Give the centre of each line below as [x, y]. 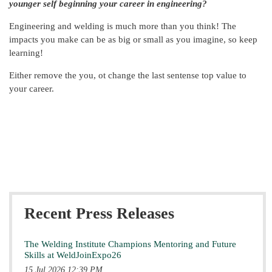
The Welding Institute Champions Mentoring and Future [130, 244]
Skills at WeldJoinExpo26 [73, 255]
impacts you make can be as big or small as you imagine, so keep [133, 39]
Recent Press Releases [99, 214]
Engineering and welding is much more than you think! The [123, 26]
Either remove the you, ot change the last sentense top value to [128, 75]
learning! [26, 53]
